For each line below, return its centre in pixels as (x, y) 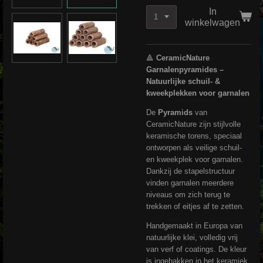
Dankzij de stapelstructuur (190, 171)
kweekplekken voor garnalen (198, 93)
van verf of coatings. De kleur (196, 249)
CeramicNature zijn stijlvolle (193, 124)
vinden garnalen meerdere (190, 183)
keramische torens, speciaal (194, 136)
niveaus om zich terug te (188, 195)
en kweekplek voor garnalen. (195, 160)
